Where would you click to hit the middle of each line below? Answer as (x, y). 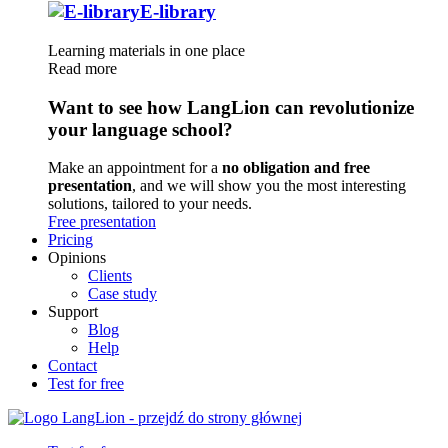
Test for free (86, 384)
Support (73, 312)
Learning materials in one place (146, 50)
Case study (122, 294)
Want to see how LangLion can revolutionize (231, 107)
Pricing (70, 240)
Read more (82, 68)
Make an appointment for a (135, 168)
